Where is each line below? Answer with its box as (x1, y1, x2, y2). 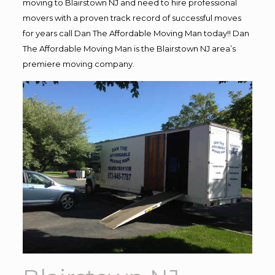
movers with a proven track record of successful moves (22, 13, 241, 23)
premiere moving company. (22, 59, 134, 69)
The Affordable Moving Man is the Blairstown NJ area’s (22, 44, 236, 53)
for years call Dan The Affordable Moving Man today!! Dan (22, 28, 249, 38)
